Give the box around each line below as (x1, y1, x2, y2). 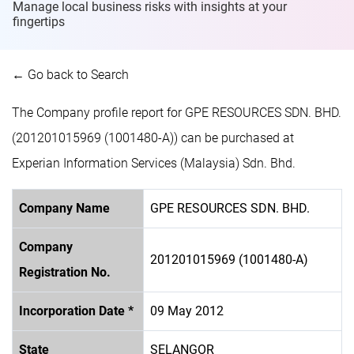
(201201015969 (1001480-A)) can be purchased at (12, 130, 294, 145)
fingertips (13, 13, 65, 29)
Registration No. (19, 264, 111, 280)
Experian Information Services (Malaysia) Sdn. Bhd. (12, 155, 296, 171)
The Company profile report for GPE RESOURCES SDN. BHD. (12, 104, 341, 120)
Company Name (19, 200, 110, 216)
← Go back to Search (12, 66, 129, 82)
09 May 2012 (150, 303, 224, 318)
